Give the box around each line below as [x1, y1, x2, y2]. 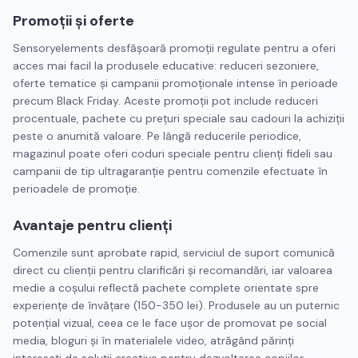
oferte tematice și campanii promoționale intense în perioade [13, 76, 338, 90]
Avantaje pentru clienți [13, 216, 172, 235]
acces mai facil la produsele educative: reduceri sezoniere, [13, 58, 319, 73]
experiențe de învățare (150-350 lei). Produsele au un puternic [13, 298, 340, 312]
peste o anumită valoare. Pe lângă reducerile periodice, [13, 129, 301, 143]
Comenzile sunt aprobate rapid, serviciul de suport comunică [13, 245, 335, 260]
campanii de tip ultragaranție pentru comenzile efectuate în [13, 164, 328, 178]
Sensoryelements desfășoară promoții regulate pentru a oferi [13, 41, 336, 55]
